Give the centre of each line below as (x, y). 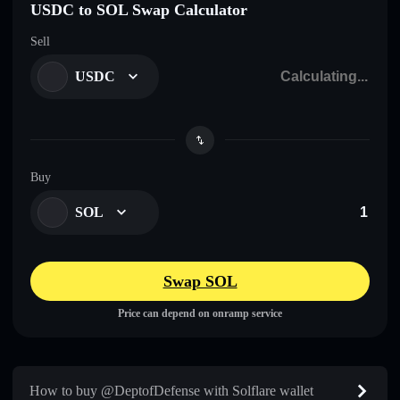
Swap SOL (200, 281)
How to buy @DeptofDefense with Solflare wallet (171, 390)
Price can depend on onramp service (200, 313)
